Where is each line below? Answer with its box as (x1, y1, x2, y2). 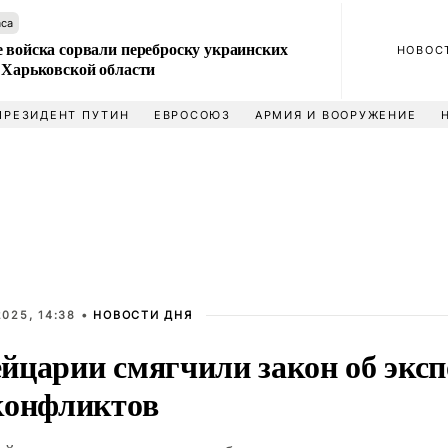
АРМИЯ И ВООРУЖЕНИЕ (254, 108, 417, 122)
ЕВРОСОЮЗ (153, 108, 231, 122)
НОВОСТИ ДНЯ (93, 308, 193, 322)
